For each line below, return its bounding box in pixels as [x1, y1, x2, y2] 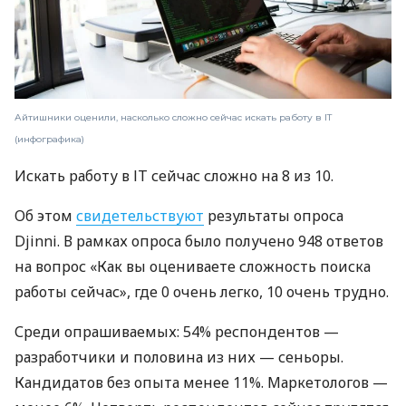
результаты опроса [204, 206, 343, 227]
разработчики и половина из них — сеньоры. [14, 347, 343, 368]
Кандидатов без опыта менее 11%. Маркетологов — [14, 372, 388, 393]
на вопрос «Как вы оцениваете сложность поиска [14, 256, 371, 277]
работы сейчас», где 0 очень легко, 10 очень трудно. [14, 282, 389, 303]
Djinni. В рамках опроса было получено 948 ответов [14, 231, 383, 252]
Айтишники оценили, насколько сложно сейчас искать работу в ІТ [14, 111, 333, 124]
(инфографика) [14, 133, 84, 146]
